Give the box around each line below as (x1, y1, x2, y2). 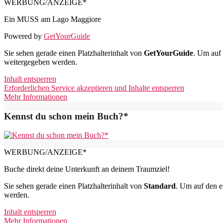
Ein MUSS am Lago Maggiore (4, 15, 101, 23)
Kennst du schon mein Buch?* (4, 111, 128, 121)
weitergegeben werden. (4, 58, 77, 66)
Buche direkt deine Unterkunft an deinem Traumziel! (4, 165, 170, 174)
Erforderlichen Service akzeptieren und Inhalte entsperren (4, 84, 184, 92)
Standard (144, 182, 176, 191)
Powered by (4, 32, 44, 40)
